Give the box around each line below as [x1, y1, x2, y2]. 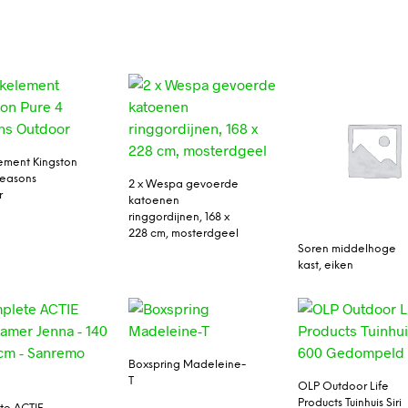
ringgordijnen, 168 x [127, 211, 229, 224]
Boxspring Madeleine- [127, 358, 246, 371]
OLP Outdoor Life [298, 380, 390, 393]
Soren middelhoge [298, 242, 397, 255]
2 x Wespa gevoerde [127, 178, 239, 191]
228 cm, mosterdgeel [127, 228, 239, 240]
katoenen [127, 195, 179, 208]
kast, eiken [298, 259, 354, 271]
